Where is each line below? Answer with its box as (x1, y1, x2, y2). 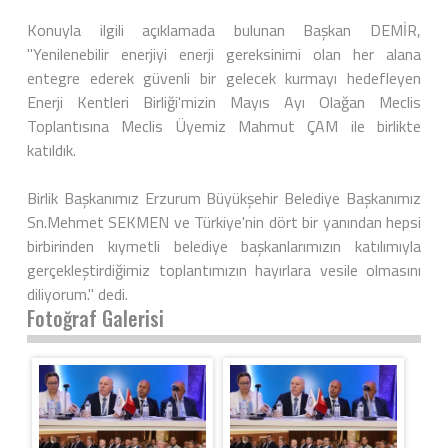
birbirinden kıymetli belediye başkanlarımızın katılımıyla (27, 234, 421, 259)
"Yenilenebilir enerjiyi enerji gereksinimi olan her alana (27, 42, 421, 67)
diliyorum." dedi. (27, 282, 128, 307)
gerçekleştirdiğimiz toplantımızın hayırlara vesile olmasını (27, 258, 421, 283)
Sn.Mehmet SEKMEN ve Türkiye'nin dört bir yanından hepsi (27, 210, 421, 235)
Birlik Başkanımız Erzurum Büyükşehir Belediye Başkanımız (27, 186, 421, 211)
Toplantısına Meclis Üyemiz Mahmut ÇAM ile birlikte (27, 114, 421, 139)
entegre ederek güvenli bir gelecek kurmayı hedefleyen (27, 66, 421, 91)
